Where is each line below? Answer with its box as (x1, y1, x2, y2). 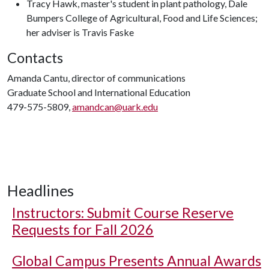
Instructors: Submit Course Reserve (12, 204, 234, 221)
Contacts (7, 49, 63, 66)
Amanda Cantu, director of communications (7, 72, 186, 83)
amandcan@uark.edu (72, 101, 158, 112)
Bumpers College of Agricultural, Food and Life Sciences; (26, 12, 258, 23)
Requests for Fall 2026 (12, 221, 154, 238)
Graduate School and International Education (7, 86, 190, 98)
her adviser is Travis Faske (26, 26, 134, 38)
